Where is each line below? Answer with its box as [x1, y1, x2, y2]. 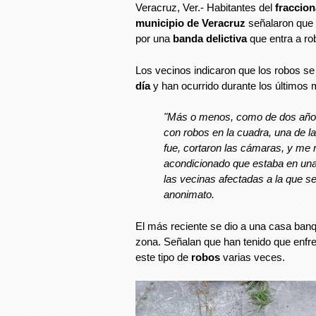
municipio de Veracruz [135, 17, 245, 30]
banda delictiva [173, 32, 250, 45]
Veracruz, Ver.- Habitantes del [135, 1, 275, 14]
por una [135, 32, 173, 45]
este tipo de [135, 250, 188, 263]
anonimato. [164, 188, 214, 201]
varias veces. [220, 250, 288, 263]
